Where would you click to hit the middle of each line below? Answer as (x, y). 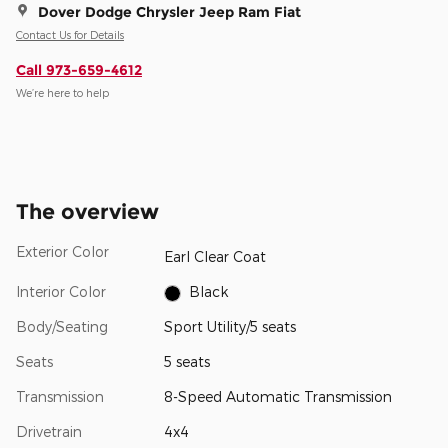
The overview (87, 211)
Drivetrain (49, 432)
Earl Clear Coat (214, 257)
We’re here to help (62, 93)
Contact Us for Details (70, 35)
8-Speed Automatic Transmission (277, 397)
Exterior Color (62, 251)
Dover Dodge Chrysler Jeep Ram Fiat (169, 11)
